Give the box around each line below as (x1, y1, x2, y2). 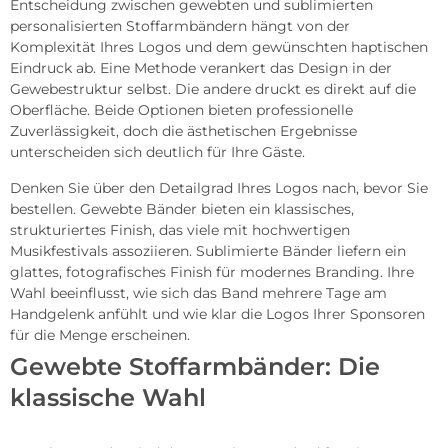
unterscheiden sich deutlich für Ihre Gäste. (10, 142, 305, 161)
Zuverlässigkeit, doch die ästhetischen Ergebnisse (10, 121, 357, 140)
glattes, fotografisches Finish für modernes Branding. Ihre (10, 262, 414, 281)
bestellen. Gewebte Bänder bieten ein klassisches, (10, 199, 354, 218)
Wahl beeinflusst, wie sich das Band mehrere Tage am (10, 283, 387, 302)
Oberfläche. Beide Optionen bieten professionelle (10, 100, 353, 119)
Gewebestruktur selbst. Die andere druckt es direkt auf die (10, 79, 416, 98)
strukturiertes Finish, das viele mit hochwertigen (10, 220, 350, 239)
